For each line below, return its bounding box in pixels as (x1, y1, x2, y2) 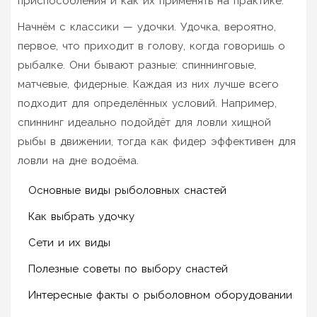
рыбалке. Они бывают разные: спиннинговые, (18, 58, 256, 71)
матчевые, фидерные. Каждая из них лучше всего (18, 77, 279, 91)
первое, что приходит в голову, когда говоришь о (18, 39, 285, 52)
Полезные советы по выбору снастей (28, 262, 228, 275)
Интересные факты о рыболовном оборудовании (28, 288, 292, 301)
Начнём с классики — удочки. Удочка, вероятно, (18, 20, 276, 33)
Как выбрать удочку (28, 209, 134, 223)
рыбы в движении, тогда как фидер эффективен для (18, 134, 296, 148)
